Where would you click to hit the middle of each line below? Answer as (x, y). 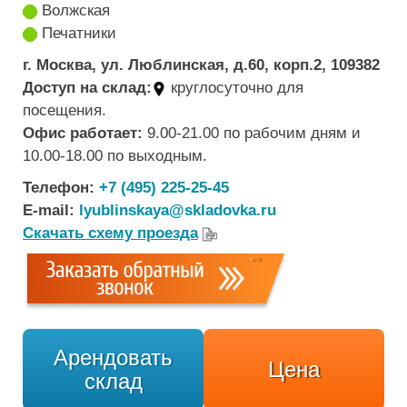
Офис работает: (83, 133)
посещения (62, 110)
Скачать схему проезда (110, 233)
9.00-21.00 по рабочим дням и (254, 133)
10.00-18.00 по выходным (113, 156)
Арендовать (113, 357)
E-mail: (49, 210)
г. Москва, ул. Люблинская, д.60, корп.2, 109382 (201, 65)
